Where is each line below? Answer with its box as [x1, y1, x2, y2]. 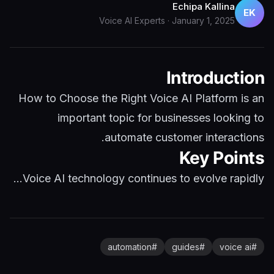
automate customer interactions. [105, 131, 264, 144]
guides [172, 242, 199, 252]
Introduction [166, 67, 264, 88]
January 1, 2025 [172, 15, 235, 26]
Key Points [179, 147, 264, 168]
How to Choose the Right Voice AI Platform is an [18, 92, 264, 105]
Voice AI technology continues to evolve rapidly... [23, 172, 264, 185]
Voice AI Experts [99, 15, 165, 26]
